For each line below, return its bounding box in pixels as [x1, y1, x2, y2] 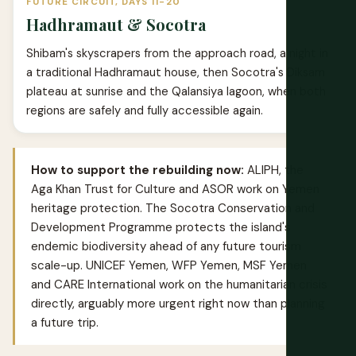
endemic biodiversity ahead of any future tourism [31, 238, 301, 254]
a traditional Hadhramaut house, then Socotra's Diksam [26, 64, 325, 80]
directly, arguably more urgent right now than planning [31, 295, 325, 311]
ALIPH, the [244, 161, 304, 178]
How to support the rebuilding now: [31, 161, 244, 178]
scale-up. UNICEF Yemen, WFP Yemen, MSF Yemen [31, 257, 307, 273]
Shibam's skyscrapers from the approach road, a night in [26, 44, 328, 61]
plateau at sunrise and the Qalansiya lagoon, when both [26, 83, 326, 99]
